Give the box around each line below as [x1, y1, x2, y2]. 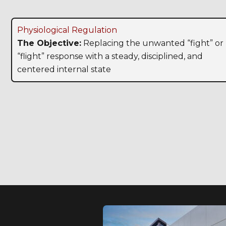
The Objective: [17, 38, 81, 48]
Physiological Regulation [17, 25, 117, 35]
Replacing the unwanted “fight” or [81, 38, 223, 48]
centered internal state [17, 65, 111, 75]
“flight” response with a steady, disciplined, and [17, 51, 203, 62]
